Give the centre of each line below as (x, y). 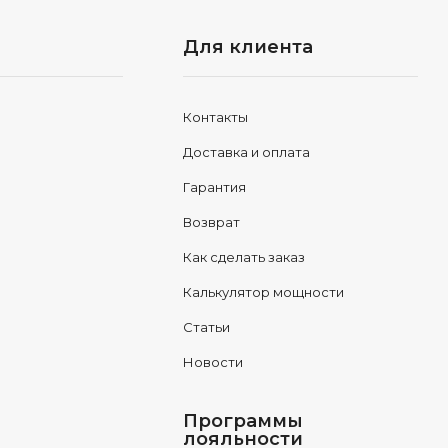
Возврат (211, 222)
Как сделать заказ (243, 257)
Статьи (206, 327)
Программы (242, 421)
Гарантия (214, 187)
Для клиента (247, 47)
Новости (212, 362)
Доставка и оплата (246, 152)
